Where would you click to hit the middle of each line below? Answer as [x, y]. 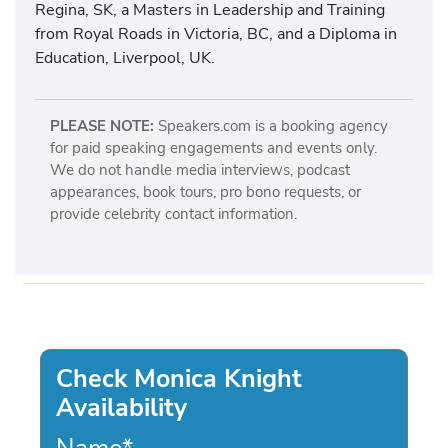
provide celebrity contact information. [173, 214]
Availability [121, 407]
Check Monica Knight [179, 378]
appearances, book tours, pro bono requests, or [205, 192]
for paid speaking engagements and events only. [213, 148]
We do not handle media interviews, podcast [199, 170]
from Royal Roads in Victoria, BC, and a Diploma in [216, 33]
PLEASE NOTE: [101, 126]
